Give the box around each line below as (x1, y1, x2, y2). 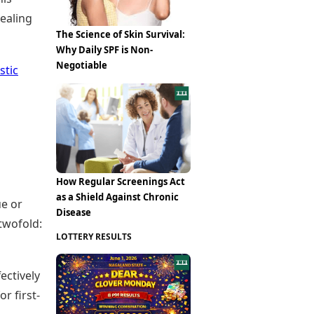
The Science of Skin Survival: (56, 28, 185, 41)
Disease (56, 206, 91, 219)
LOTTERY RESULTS (56, 231, 132, 243)
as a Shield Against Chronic (56, 191, 179, 203)
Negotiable (56, 59, 107, 71)
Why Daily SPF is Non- (56, 43, 153, 56)
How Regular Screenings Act (56, 175, 185, 188)
